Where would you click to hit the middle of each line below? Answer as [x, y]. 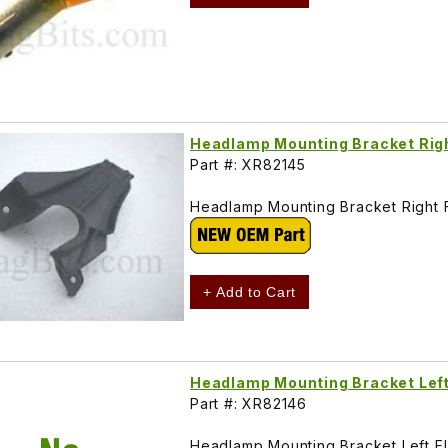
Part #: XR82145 [248, 165]
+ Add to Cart [250, 292]
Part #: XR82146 [248, 403]
